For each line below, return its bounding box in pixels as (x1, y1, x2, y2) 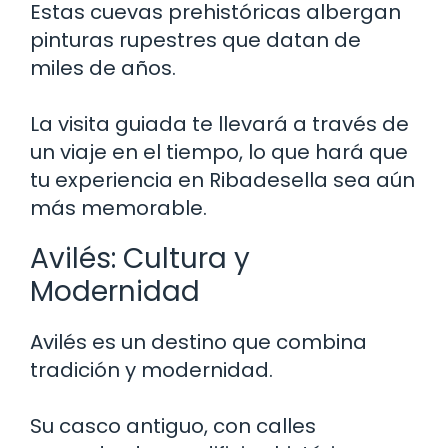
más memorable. (30, 193, 207, 222)
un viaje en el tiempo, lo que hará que (30, 137, 408, 166)
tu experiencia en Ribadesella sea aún (30, 165, 415, 194)
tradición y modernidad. (30, 355, 273, 384)
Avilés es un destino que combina (30, 327, 367, 356)
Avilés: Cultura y (30, 238, 250, 278)
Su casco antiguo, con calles (30, 411, 316, 440)
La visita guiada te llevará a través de (30, 109, 409, 138)
